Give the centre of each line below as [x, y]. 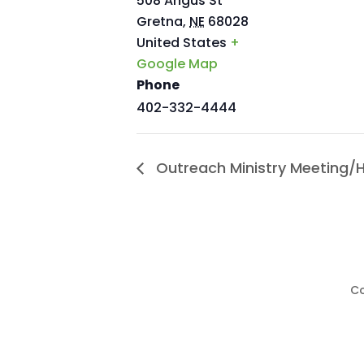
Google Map [177, 64]
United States [182, 43]
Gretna [160, 22]
